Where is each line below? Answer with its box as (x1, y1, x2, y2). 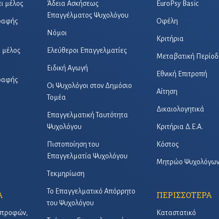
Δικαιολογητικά (156, 105, 204, 113)
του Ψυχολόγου (47, 199, 94, 207)
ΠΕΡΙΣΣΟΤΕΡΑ (156, 190, 212, 200)
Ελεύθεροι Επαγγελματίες (47, 46, 127, 54)
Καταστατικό (156, 209, 196, 217)
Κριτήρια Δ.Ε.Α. (156, 123, 203, 131)
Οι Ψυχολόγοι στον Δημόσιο (47, 82, 132, 89)
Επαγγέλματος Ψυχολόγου (47, 11, 129, 19)
